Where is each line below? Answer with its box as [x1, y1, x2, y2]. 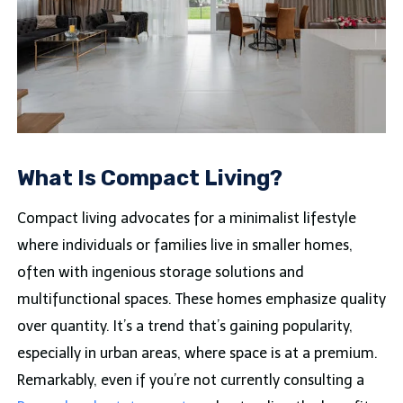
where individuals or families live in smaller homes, [16, 236, 353, 254]
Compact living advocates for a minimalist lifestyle [16, 209, 356, 227]
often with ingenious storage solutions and [16, 263, 304, 281]
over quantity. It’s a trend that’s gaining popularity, [16, 317, 353, 335]
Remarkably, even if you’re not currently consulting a [16, 371, 364, 389]
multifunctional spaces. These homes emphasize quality [16, 290, 386, 308]
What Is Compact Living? [16, 165, 282, 191]
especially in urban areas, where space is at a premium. [16, 344, 378, 362]
